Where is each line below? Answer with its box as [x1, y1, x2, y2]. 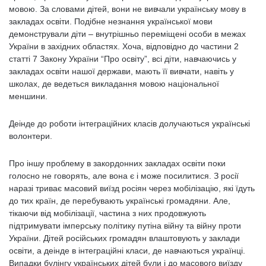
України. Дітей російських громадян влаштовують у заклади [9, 233, 240, 243]
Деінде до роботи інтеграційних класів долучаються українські [9, 119, 250, 128]
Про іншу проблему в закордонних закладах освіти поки [9, 159, 226, 168]
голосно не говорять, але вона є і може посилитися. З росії [9, 171, 239, 180]
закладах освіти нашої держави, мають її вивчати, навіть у [9, 66, 234, 76]
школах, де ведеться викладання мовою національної [9, 79, 219, 88]
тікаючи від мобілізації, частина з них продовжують [9, 208, 206, 218]
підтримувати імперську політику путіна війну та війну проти [9, 221, 241, 230]
